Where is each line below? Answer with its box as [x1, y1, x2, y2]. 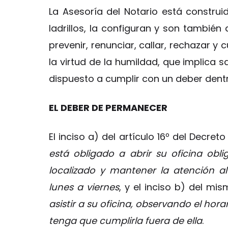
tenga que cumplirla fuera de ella [49, 214, 202, 227]
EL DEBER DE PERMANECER [49, 101, 167, 114]
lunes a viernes [49, 180, 119, 193]
